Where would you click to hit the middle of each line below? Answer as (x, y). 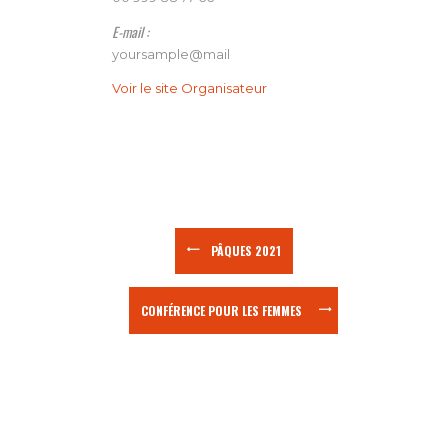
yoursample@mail (171, 54)
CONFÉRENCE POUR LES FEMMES (222, 310)
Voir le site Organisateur (190, 88)
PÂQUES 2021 (245, 250)
